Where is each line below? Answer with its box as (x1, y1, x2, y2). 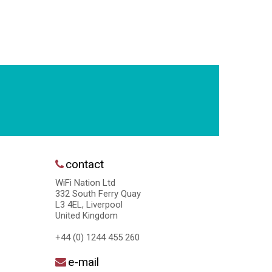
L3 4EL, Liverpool (55, 199, 123, 210)
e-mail (68, 254, 99, 269)
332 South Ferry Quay (55, 188, 141, 199)
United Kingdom (55, 209, 118, 221)
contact (66, 157, 104, 171)
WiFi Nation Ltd (55, 177, 115, 188)
